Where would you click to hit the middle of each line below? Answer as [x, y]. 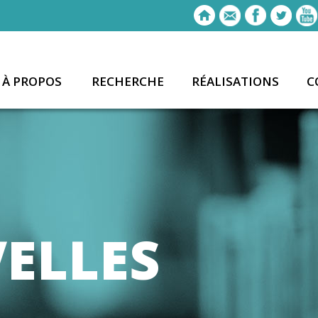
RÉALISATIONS [235, 81]
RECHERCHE [127, 81]
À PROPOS [32, 81]
